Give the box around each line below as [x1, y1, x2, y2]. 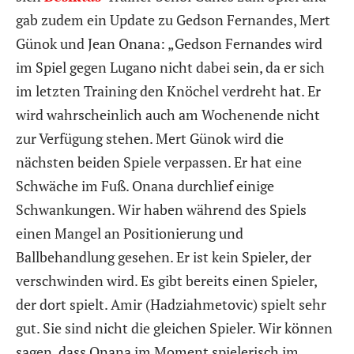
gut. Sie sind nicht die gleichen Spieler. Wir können [16, 318, 333, 337]
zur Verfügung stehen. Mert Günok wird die [16, 128, 284, 148]
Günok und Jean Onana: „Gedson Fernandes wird [16, 33, 322, 53]
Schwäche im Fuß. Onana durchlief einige [16, 175, 274, 195]
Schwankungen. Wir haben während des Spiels [16, 199, 307, 219]
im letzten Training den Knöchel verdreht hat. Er [16, 81, 321, 100]
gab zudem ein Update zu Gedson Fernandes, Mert [16, 9, 330, 29]
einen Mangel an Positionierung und [16, 223, 243, 243]
